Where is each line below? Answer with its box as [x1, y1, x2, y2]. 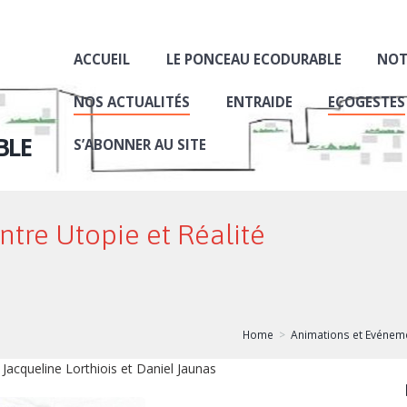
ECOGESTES [327, 93, 405, 112]
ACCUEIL [74, 50, 131, 69]
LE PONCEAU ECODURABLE [165, 50, 342, 69]
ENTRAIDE [225, 93, 293, 112]
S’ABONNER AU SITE [74, 135, 207, 154]
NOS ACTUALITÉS [74, 93, 191, 112]
